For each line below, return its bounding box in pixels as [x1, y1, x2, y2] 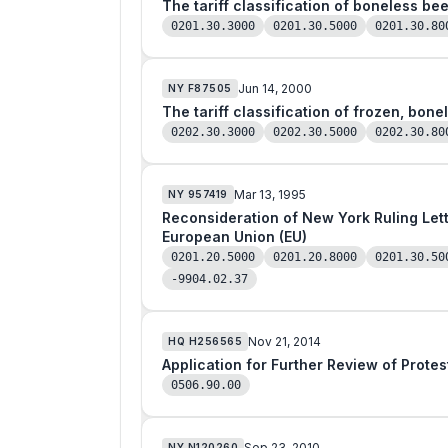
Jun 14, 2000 [237, 80, 312, 96]
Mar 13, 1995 [233, 186, 306, 202]
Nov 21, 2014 [248, 333, 321, 349]
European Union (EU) [162, 228, 307, 245]
